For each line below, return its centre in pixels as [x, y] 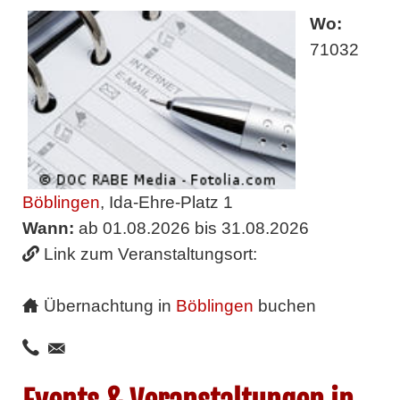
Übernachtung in [109, 305]
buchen [284, 305]
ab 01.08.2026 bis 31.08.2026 [191, 228]
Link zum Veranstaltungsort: [150, 254]
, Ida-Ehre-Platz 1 [166, 202]
